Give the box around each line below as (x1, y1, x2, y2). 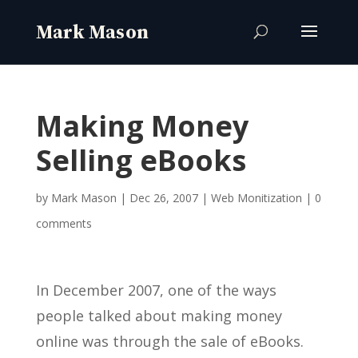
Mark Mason (50, 190, 117, 205)
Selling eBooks (35, 141, 246, 180)
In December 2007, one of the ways (35, 280, 276, 300)
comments (35, 216, 92, 231)
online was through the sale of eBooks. (35, 332, 304, 351)
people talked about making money (35, 306, 282, 325)
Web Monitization (210, 190, 302, 205)
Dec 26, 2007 (129, 190, 198, 205)
